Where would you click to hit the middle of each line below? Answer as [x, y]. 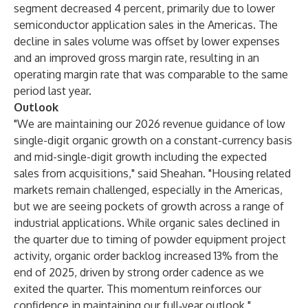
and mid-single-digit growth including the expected [140, 157]
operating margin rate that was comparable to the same [151, 74]
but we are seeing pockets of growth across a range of [149, 206]
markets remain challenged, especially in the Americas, [148, 190]
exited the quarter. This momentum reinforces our [137, 289]
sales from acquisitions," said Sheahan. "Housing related [152, 173]
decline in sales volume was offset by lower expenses [147, 41]
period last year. [53, 91]
